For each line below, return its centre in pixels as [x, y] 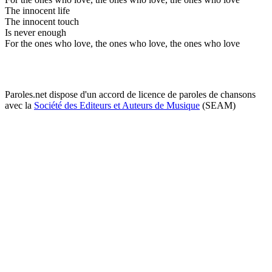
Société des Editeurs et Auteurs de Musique [117, 105]
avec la [19, 105]
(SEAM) [218, 105]
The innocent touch [42, 21]
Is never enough [36, 32]
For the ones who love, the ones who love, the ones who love [122, 43]
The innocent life [37, 10]
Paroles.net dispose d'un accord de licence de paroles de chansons [130, 94]
